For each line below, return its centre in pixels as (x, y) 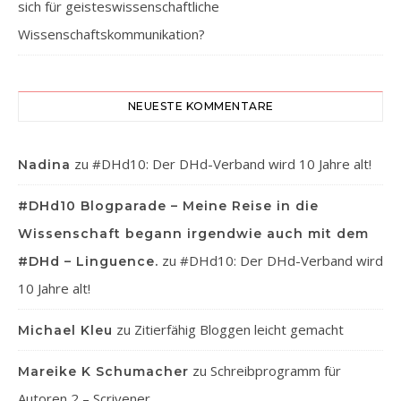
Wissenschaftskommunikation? (111, 34)
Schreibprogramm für (276, 370)
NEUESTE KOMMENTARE (200, 106)
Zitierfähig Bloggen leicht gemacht (239, 329)
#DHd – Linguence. (88, 261)
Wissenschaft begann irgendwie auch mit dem (193, 233)
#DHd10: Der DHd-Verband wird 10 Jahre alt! (232, 163)
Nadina (44, 164)
